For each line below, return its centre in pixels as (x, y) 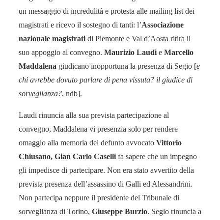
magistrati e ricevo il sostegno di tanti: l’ (80, 25)
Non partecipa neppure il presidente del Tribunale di (99, 197)
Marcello (179, 52)
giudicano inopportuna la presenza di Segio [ (127, 66)
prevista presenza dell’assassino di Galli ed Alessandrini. (106, 184)
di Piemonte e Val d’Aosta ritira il (138, 38)
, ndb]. (72, 93)
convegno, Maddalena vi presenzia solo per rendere (98, 129)
